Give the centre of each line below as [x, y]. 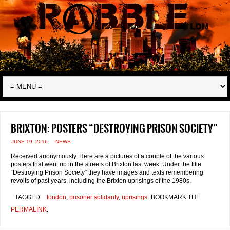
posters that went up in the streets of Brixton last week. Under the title [106, 165]
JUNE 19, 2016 [30, 142]
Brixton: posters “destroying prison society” [114, 129]
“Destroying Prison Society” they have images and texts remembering [107, 173]
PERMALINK [29, 210]
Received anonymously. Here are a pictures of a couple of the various [107, 156]
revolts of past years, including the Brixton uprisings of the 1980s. [101, 181]
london [56, 197]
